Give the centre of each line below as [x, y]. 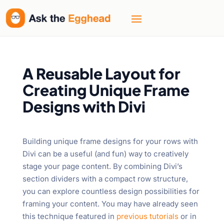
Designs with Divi [84, 106]
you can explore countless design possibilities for [111, 191]
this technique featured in [69, 216]
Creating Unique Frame [106, 90]
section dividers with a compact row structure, [105, 178]
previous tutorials [147, 216]
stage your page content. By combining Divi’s [102, 166]
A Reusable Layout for [101, 73]
